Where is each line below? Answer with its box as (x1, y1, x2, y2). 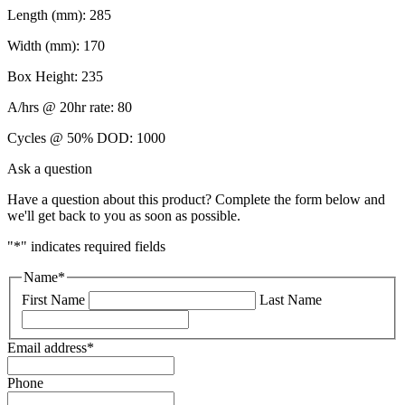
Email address (7, 339, 87, 355)
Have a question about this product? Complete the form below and (7, 192, 385, 208)
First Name (22, 291, 85, 307)
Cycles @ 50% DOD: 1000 (7, 130, 165, 146)
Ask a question (7, 161, 92, 177)
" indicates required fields (21, 239, 165, 255)
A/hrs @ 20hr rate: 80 (7, 99, 132, 116)
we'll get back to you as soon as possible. (7, 208, 240, 224)
